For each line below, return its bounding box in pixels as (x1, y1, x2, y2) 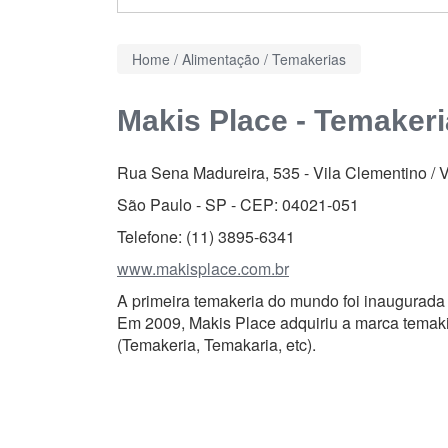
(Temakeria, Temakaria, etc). (117, 333, 316, 356)
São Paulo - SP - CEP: (117, 193, 282, 216)
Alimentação (182, 49, 260, 69)
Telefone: (117, 225, 186, 248)
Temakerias (272, 49, 346, 69)
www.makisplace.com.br (117, 257, 289, 280)
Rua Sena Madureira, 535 (117, 161, 304, 184)
